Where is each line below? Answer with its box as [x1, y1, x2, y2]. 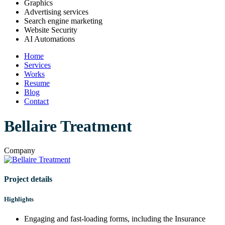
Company [4, 146, 35, 155]
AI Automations [24, 35, 75, 44]
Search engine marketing [24, 17, 102, 26]
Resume [24, 79, 50, 88]
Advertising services [24, 8, 88, 17]
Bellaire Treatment [4, 117, 132, 135]
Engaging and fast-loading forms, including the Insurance [24, 214, 205, 223]
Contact [24, 97, 49, 106]
